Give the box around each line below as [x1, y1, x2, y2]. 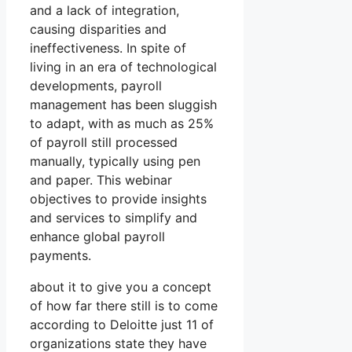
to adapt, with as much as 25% [30, 115, 214, 132]
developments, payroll [30, 78, 162, 94]
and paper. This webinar [30, 172, 172, 189]
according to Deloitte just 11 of [30, 317, 214, 333]
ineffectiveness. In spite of [30, 40, 186, 57]
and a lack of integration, [30, 2, 179, 19]
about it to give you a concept [30, 279, 211, 295]
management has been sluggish [30, 97, 217, 113]
